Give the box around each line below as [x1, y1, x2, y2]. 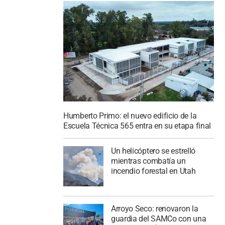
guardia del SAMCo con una [110, 214, 206, 224]
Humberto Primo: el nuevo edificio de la [63, 110, 197, 121]
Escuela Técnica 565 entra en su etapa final [63, 121, 211, 131]
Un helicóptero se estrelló [110, 146, 196, 156]
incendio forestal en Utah [110, 166, 196, 176]
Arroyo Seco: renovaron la [110, 204, 198, 214]
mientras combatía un [110, 156, 186, 166]
